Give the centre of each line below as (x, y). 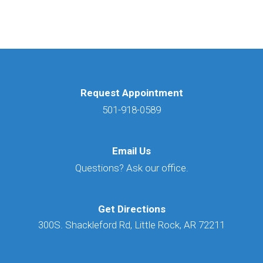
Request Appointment (131, 92)
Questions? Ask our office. (131, 168)
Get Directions (131, 209)
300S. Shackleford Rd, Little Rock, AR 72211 (131, 225)
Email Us (131, 151)
